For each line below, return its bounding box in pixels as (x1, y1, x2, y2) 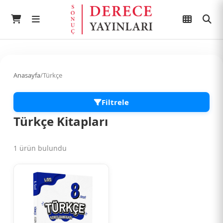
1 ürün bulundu (13, 143, 67, 153)
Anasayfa (13, 71, 40, 80)
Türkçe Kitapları (13, 113, 108, 129)
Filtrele (102, 97, 129, 107)
